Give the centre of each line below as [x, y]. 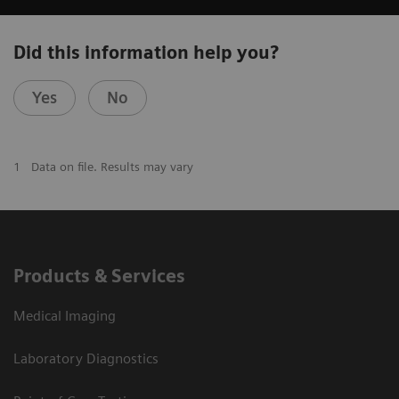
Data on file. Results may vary [112, 167]
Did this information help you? [146, 53]
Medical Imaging [65, 316]
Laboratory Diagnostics [86, 359]
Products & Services [99, 277]
